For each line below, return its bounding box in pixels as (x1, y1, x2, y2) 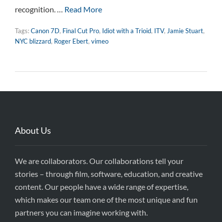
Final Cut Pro (62, 27, 99, 35)
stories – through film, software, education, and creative (15, 169, 203, 178)
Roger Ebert (54, 37, 88, 45)
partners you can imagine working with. (15, 208, 148, 217)
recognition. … (15, 4, 64, 14)
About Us (15, 125, 51, 136)
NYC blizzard (15, 37, 51, 45)
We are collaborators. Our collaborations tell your (15, 156, 183, 166)
